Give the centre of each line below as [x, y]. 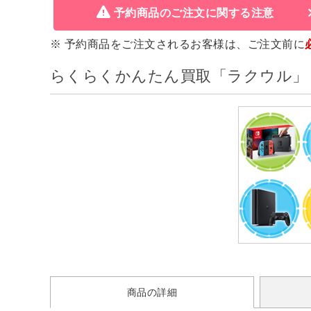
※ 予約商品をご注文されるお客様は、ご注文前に [178, 44]
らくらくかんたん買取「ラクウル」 [179, 76]
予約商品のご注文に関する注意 [194, 13]
